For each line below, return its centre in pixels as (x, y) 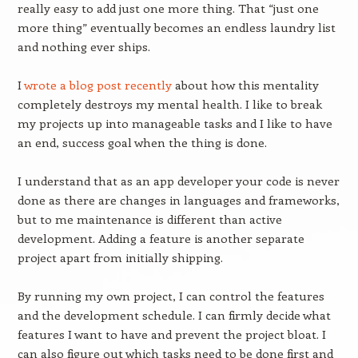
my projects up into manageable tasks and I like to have (175, 123)
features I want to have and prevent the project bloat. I (171, 334)
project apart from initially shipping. (120, 257)
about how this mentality (245, 85)
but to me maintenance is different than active (149, 219)
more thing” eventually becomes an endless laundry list (176, 27)
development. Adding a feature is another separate (161, 238)
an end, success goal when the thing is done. (142, 142)
